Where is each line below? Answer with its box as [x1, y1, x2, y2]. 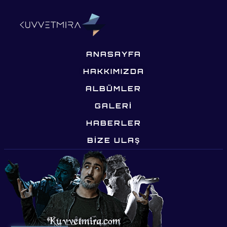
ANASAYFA [86, 50, 141, 59]
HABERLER [86, 119, 141, 128]
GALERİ [95, 101, 132, 110]
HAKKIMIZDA [83, 67, 144, 76]
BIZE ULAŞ [87, 136, 140, 145]
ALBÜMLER [86, 84, 141, 93]
